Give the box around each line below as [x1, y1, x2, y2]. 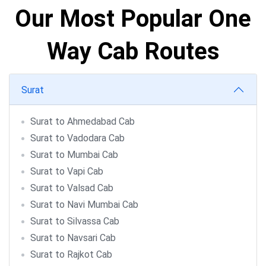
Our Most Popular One [15, 5, 251, 33]
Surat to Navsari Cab [30, 232, 116, 243]
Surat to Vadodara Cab [30, 132, 125, 144]
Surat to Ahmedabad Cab [30, 116, 135, 127]
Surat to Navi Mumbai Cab [30, 199, 138, 210]
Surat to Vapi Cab [30, 166, 103, 177]
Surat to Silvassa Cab [30, 216, 119, 227]
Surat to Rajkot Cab [30, 249, 112, 260]
